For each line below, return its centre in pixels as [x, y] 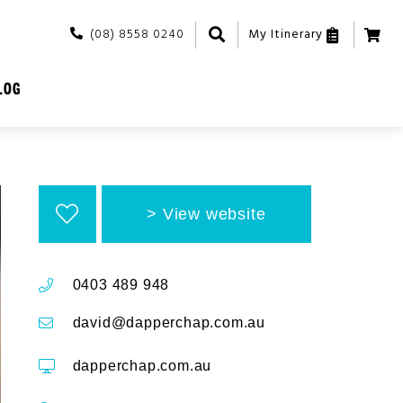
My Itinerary [286, 35]
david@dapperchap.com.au [169, 322]
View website [214, 214]
